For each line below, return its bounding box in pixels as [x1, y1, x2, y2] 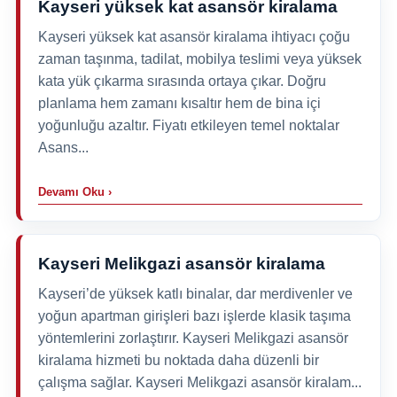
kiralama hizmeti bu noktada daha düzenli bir [37, 352, 319, 368]
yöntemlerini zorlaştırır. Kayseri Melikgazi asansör [37, 330, 348, 346]
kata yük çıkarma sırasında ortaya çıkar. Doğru [37, 73, 326, 89]
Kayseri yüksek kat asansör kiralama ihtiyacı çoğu [37, 28, 350, 44]
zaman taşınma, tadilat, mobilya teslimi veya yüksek [37, 51, 362, 66]
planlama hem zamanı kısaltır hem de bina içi [37, 95, 321, 111]
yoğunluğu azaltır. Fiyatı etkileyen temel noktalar [37, 117, 339, 133]
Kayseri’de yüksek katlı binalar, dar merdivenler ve [37, 285, 353, 301]
